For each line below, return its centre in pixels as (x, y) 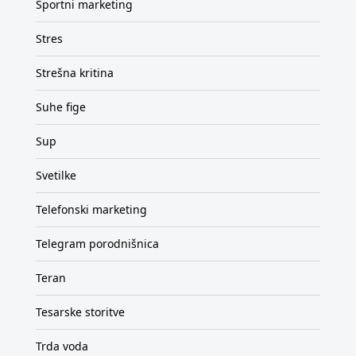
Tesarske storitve (80, 311)
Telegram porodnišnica (97, 243)
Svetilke (56, 175)
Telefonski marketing (91, 209)
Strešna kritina (75, 72)
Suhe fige (61, 106)
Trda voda (62, 346)
